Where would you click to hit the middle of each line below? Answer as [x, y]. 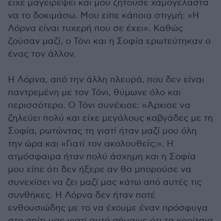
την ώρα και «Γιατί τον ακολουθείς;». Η [91, 144]
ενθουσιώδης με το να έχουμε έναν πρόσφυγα [108, 208]
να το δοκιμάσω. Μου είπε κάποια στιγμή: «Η [104, 16]
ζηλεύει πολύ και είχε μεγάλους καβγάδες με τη [110, 118]
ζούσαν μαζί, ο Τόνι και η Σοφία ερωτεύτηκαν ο [109, 41]
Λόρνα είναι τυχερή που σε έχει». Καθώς [95, 29]
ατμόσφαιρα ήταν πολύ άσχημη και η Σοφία [102, 157]
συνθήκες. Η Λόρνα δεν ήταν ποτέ [82, 195]
